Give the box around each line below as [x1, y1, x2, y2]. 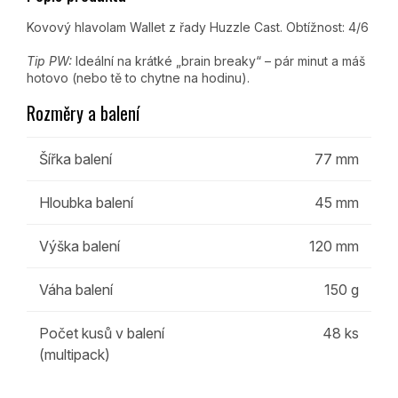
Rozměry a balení [27, 99, 139, 126]
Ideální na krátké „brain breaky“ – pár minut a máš [72, 52, 365, 68]
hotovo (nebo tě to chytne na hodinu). [27, 69, 250, 85]
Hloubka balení [39, 194, 133, 212]
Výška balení [39, 237, 120, 256]
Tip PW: [27, 52, 72, 68]
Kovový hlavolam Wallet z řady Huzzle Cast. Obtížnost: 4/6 [27, 19, 369, 35]
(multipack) [39, 346, 110, 364]
